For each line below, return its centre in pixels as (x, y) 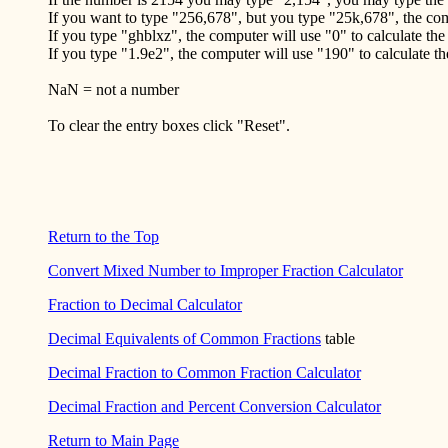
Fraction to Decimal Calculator (145, 304)
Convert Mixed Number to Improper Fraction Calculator (225, 270)
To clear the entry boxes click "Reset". (169, 125)
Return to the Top (103, 236)
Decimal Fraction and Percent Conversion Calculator (214, 406)
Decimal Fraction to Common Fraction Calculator (204, 372)
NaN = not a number (113, 89)
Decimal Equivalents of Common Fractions (184, 338)
